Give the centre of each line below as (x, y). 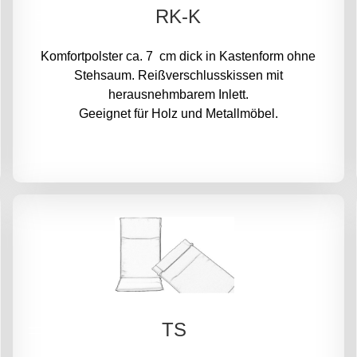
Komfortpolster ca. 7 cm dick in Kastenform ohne (178, 57)
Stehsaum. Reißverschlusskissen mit (178, 76)
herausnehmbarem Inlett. (178, 95)
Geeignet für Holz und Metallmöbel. (178, 114)
